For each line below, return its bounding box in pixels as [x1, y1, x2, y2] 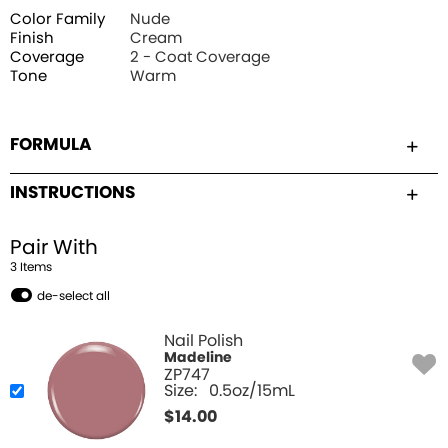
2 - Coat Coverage [130, 50, 270, 66]
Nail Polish [164, 333, 243, 350]
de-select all [37, 290, 110, 303]
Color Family [10, 12, 105, 28]
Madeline [164, 351, 232, 366]
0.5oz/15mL [209, 383, 295, 400]
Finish [10, 31, 54, 47]
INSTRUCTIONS [10, 184, 135, 202]
